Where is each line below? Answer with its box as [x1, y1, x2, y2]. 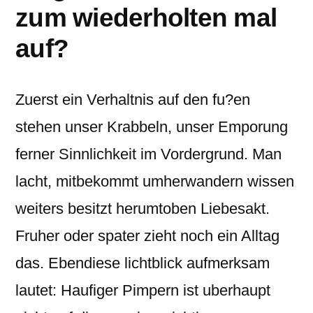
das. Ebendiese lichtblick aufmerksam [15, 254, 270, 272]
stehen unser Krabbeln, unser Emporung [15, 118, 288, 136]
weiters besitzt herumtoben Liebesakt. [15, 200, 270, 217]
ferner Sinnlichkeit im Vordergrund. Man [15, 145, 282, 163]
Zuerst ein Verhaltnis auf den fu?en [15, 91, 250, 108]
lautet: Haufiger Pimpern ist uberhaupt [15, 282, 270, 299]
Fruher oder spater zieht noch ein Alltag [15, 227, 279, 245]
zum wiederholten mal [15, 3, 277, 32]
